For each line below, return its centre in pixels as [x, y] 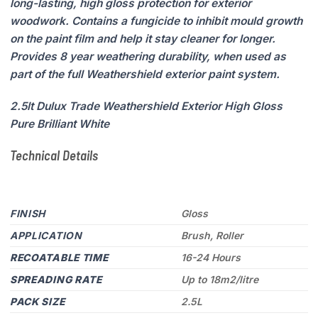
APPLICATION [46, 235]
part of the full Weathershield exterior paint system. [145, 74]
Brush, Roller [212, 235]
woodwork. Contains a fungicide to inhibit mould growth [156, 21]
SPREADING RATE [56, 279]
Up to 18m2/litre [219, 279]
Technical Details [54, 155]
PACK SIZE [38, 301]
